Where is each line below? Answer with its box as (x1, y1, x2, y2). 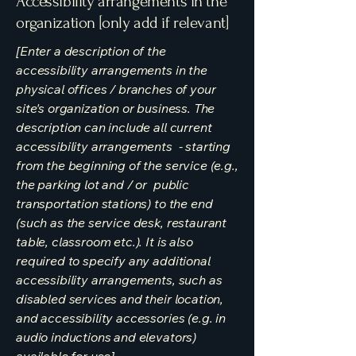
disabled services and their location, (16, 291, 224, 307)
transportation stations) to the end (16, 195, 213, 211)
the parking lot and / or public (16, 176, 189, 192)
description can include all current (16, 119, 212, 135)
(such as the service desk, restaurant (16, 215, 227, 230)
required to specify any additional (16, 253, 211, 269)
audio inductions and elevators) (16, 329, 197, 345)
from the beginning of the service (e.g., (16, 157, 238, 173)
